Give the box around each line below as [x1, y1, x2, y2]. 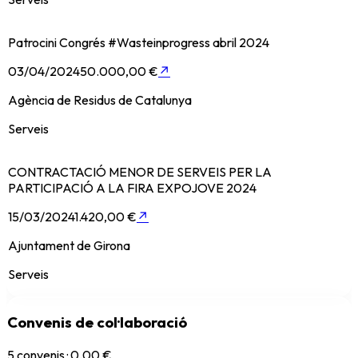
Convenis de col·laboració [7, 312, 187, 332]
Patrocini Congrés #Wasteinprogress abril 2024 [8, 34, 269, 51]
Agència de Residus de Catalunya [8, 92, 192, 109]
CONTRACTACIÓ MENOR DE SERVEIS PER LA [8, 164, 272, 181]
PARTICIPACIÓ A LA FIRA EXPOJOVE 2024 [8, 180, 257, 197]
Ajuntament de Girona [8, 237, 130, 254]
